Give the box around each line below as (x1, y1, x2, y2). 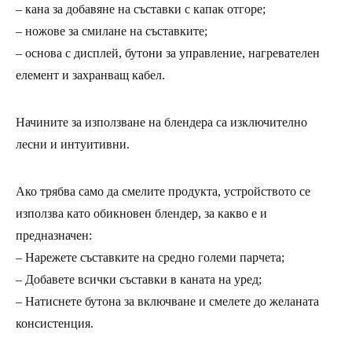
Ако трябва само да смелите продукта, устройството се (16, 185, 310, 199)
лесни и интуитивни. (16, 137, 130, 152)
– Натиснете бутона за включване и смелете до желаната (16, 295, 319, 309)
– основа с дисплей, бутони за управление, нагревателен (16, 46, 320, 60)
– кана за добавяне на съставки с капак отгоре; (16, 2, 266, 16)
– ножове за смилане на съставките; (16, 24, 207, 38)
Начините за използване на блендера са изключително (16, 115, 307, 130)
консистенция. (16, 317, 93, 331)
